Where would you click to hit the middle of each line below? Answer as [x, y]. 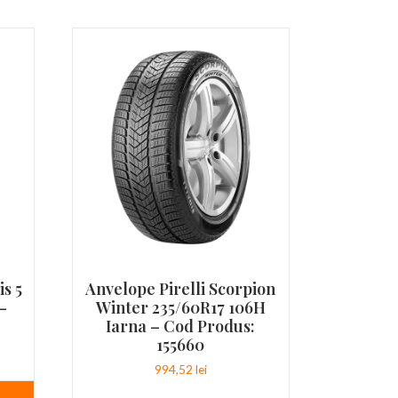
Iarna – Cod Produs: [181, 326]
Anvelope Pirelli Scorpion [181, 289]
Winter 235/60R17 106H [180, 307]
